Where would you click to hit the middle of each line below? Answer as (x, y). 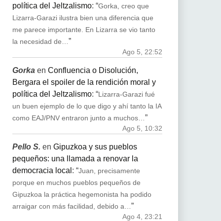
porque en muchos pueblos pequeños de (76, 183)
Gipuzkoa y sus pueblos (95, 147)
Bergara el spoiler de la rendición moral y (84, 82)
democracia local (42, 170)
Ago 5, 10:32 (142, 128)
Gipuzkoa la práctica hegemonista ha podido (82, 194)
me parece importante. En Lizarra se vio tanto (84, 30)
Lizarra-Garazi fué (126, 94)
